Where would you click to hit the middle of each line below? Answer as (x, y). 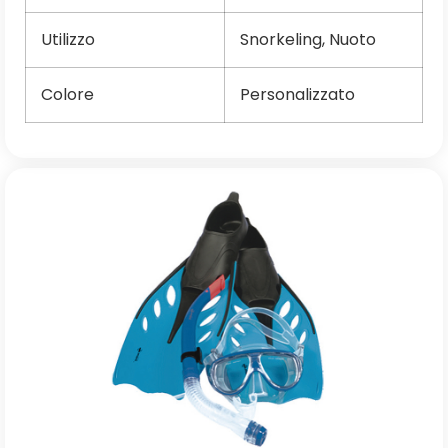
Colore (67, 94)
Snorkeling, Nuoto (308, 39)
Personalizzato (297, 94)
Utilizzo (68, 39)
